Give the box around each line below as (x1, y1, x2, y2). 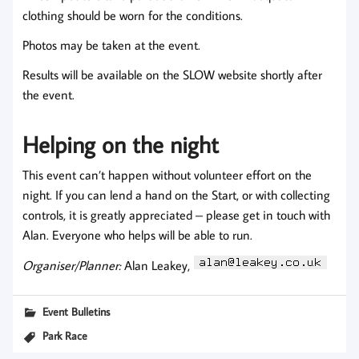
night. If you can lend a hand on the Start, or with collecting (22, 186, 330, 203)
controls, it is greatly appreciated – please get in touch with (22, 206, 330, 223)
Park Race (42, 328, 88, 344)
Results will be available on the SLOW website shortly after (22, 67, 322, 83)
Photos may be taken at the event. (22, 37, 200, 54)
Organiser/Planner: (22, 256, 124, 273)
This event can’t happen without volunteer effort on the (22, 166, 312, 183)
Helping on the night (22, 128, 219, 159)
